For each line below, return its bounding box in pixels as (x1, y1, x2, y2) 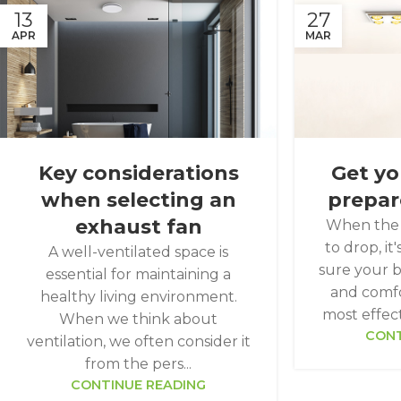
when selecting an (40, 187, 236, 212)
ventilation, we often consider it (26, 332, 251, 350)
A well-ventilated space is (48, 243, 229, 260)
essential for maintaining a (46, 265, 232, 283)
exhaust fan (74, 214, 202, 239)
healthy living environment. (39, 287, 237, 305)
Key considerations (38, 160, 239, 185)
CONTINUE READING (71, 376, 207, 393)
